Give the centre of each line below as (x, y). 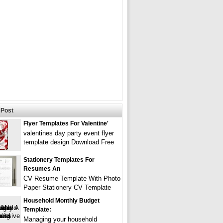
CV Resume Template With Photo (72, 178)
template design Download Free (69, 142)
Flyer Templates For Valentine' (66, 123)
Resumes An (42, 169)
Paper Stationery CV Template (67, 187)
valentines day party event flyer (69, 133)
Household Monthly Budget (61, 201)
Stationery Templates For (59, 160)
